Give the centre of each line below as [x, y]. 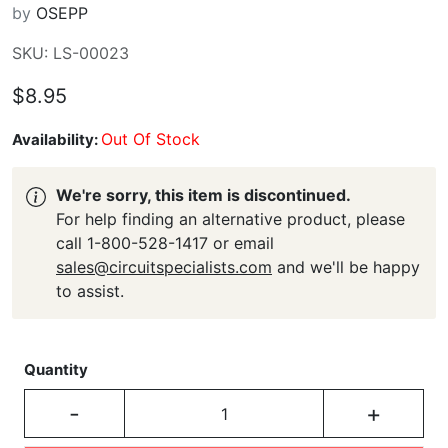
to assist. [90, 291]
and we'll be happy [346, 267]
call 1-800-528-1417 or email [165, 243]
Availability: [56, 139]
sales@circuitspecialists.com [164, 267]
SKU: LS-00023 [70, 53]
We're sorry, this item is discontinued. [203, 195]
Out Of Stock [150, 139]
